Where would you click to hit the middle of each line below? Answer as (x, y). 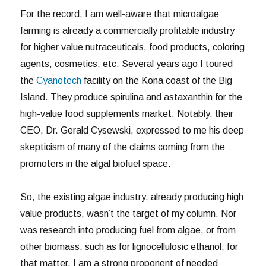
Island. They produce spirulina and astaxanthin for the (132, 97)
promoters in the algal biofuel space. (96, 163)
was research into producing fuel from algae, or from (128, 230)
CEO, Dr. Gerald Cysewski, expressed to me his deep (132, 130)
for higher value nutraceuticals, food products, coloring (133, 47)
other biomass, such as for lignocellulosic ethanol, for (129, 246)
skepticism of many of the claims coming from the (123, 147)
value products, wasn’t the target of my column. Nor (129, 213)
